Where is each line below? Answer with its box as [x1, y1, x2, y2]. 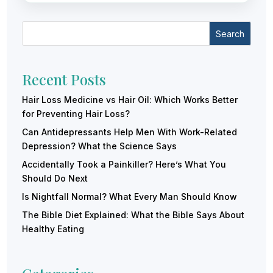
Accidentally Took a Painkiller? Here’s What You [22, 159, 227, 170]
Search [216, 28, 244, 39]
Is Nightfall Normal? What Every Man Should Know [22, 191, 238, 202]
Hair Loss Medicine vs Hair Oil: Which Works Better [22, 94, 238, 105]
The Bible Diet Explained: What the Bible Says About [22, 210, 245, 221]
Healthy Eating [22, 224, 85, 235]
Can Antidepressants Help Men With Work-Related [22, 127, 238, 138]
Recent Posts [22, 69, 107, 90]
